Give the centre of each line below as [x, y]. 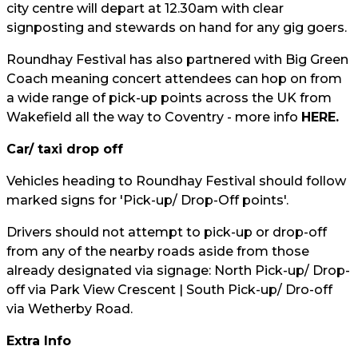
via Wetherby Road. [70, 309]
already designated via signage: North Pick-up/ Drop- [178, 270]
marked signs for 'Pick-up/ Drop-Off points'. [147, 200]
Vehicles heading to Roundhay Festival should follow [176, 181]
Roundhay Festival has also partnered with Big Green [177, 60]
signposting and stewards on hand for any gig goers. [177, 28]
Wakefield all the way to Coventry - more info [154, 117]
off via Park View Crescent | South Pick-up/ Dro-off [169, 290]
